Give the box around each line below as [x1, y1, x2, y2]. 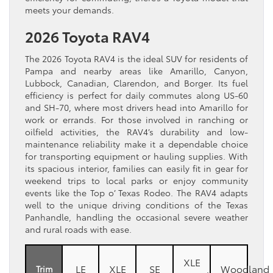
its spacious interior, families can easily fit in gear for [25, 162, 248, 175]
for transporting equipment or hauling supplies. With [25, 150, 248, 163]
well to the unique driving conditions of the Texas [25, 199, 248, 211]
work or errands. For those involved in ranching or [25, 113, 248, 126]
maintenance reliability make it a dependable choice [25, 138, 248, 151]
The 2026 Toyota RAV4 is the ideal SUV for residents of [25, 52, 248, 65]
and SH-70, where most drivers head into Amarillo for [25, 101, 248, 114]
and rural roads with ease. [25, 223, 132, 236]
